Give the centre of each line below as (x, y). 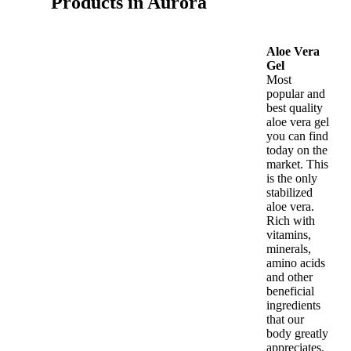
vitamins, (289, 235)
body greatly (297, 333)
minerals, (289, 249)
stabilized (289, 192)
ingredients (293, 305)
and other (289, 277)
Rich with (291, 221)
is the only (292, 178)
